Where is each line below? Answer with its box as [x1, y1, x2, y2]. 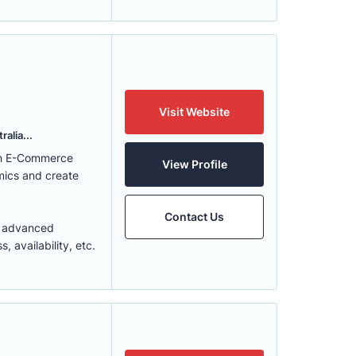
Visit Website [159, 105, 230, 118]
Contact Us [164, 210, 224, 223]
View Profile [161, 157, 227, 171]
